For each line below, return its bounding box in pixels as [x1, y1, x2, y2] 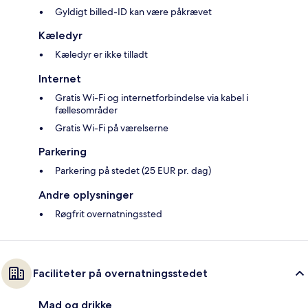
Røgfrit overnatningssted [55, 208, 162, 221]
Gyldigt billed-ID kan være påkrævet [55, 5, 212, 19]
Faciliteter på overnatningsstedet [33, 267, 208, 280]
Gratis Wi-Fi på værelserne [55, 122, 168, 135]
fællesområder [55, 104, 118, 117]
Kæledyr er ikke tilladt [55, 48, 148, 61]
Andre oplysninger [38, 188, 133, 202]
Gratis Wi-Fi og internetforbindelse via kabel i [55, 91, 248, 104]
